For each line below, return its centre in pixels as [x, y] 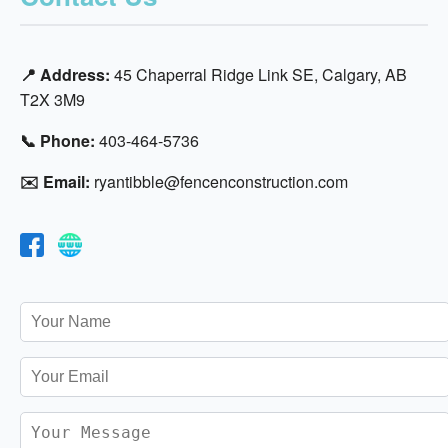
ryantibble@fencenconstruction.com [219, 181]
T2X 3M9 [52, 99]
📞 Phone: [57, 140]
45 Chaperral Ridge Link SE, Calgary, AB [258, 74]
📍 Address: [65, 74]
